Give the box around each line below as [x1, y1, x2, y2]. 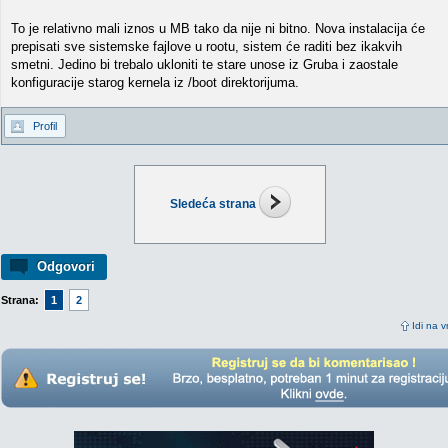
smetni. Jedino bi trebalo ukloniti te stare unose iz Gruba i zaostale [11, 57, 398, 72]
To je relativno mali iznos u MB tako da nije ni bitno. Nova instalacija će [11, 21, 425, 36]
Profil [33, 120, 57, 132]
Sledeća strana [169, 197, 256, 211]
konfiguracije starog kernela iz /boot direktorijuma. [11, 75, 299, 90]
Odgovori [37, 259, 95, 274]
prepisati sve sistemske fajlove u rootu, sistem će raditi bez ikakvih [11, 39, 402, 54]
